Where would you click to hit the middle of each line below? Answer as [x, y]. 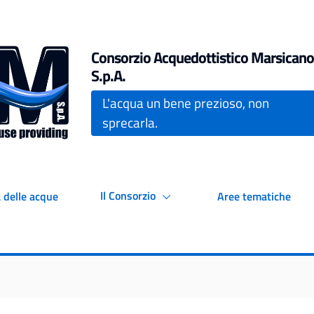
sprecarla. [130, 123]
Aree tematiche [254, 196]
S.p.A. [108, 75]
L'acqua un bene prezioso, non [185, 103]
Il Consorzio [129, 195]
